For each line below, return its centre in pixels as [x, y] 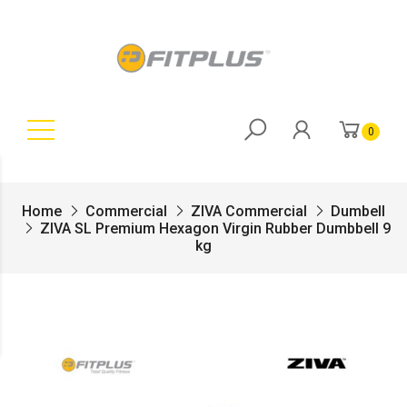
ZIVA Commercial [249, 211]
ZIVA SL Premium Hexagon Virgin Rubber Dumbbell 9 [215, 228]
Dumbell [358, 211]
